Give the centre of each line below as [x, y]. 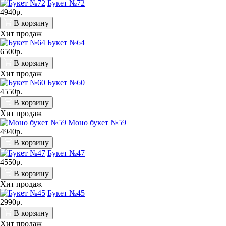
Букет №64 [66, 42]
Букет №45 [66, 193]
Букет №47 [66, 153]
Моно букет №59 [97, 122]
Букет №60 [66, 82]
